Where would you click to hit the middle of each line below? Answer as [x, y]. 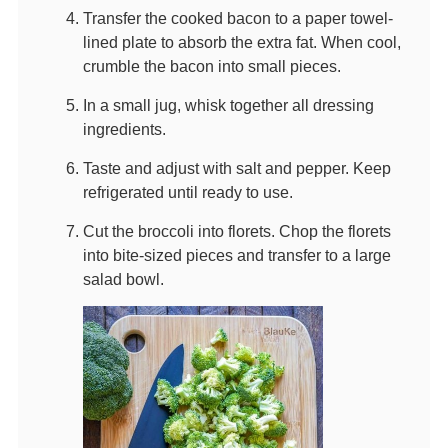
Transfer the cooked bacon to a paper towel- [237, 17]
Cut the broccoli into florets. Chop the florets [236, 230]
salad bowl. [123, 278]
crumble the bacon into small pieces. [211, 65]
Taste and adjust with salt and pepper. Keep [236, 167]
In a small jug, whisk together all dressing [228, 104]
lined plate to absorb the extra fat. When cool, [241, 41]
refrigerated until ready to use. [187, 191]
